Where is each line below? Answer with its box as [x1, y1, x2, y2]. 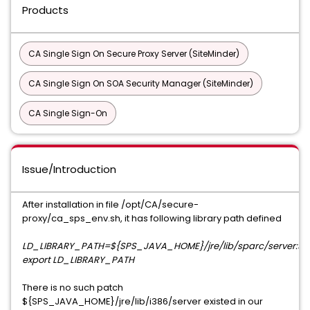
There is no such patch [22, 281, 123, 294]
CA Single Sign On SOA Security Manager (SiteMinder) [28, 77, 253, 89]
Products [22, 3, 69, 17]
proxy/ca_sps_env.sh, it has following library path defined [22, 212, 282, 225]
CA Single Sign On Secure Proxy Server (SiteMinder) [28, 48, 239, 60]
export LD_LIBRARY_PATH [22, 253, 134, 266]
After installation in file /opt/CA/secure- [22, 198, 199, 211]
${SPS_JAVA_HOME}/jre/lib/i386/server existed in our [22, 295, 263, 308]
